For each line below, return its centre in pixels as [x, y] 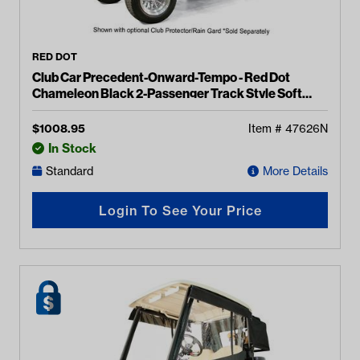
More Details [295, 171]
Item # [267, 129]
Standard [70, 171]
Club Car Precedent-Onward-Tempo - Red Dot [162, 77]
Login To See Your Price [180, 210]
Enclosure [61, 109]
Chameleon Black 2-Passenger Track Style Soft [167, 93]
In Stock [72, 148]
